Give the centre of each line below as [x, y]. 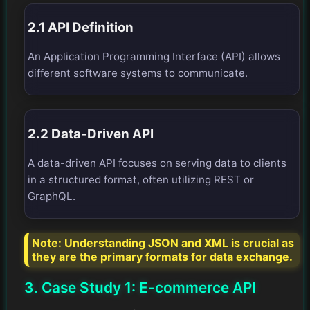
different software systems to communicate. [138, 73]
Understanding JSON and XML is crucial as [178, 243]
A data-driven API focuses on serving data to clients [157, 163]
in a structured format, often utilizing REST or [141, 179]
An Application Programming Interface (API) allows [154, 56]
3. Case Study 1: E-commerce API [140, 288]
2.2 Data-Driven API [91, 134]
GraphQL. [52, 196]
